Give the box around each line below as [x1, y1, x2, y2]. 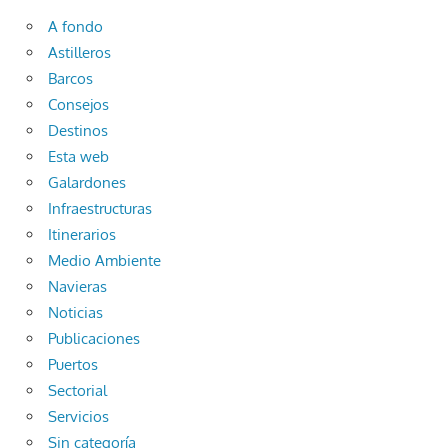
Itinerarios [48, 225, 116, 245]
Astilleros [48, 43, 111, 63]
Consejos [48, 95, 109, 115]
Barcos [48, 69, 93, 89]
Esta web [48, 147, 109, 167]
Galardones [48, 173, 126, 193]
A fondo [48, 17, 103, 37]
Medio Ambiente [48, 251, 161, 271]
